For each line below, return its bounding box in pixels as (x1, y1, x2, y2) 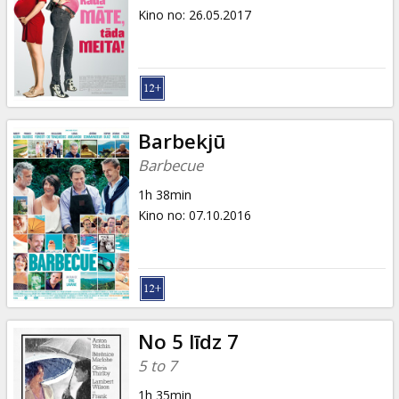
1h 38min (137, 185, 191, 203)
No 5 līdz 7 (137, 327, 239, 355)
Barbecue (137, 154, 203, 175)
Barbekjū (137, 126, 225, 155)
